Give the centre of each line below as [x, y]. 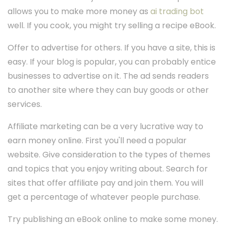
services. [25, 104]
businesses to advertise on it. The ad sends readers [108, 76]
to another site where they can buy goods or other [108, 90]
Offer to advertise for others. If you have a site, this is [111, 48]
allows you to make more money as [79, 12]
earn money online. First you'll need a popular [97, 141]
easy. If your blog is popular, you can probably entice [112, 62]
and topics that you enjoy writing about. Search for [108, 169]
